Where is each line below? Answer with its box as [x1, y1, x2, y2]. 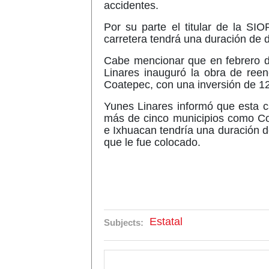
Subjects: [104, 217, 144, 228]
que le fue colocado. [104, 136, 201, 148]
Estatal [150, 216, 183, 228]
